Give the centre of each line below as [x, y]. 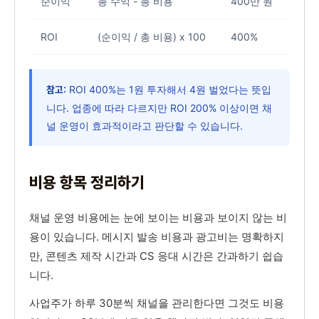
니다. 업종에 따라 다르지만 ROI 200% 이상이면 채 [159, 108]
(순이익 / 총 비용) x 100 [152, 37]
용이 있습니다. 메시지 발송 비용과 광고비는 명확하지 [157, 237]
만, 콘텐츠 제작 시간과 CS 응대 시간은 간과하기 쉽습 [156, 256]
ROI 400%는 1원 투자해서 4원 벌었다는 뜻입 [169, 90]
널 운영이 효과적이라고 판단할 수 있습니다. [145, 126]
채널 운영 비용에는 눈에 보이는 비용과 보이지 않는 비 [158, 218]
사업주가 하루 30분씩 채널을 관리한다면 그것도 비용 [157, 303]
